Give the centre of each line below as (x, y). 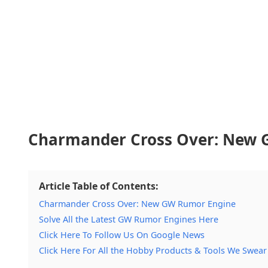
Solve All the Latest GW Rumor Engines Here (129, 220)
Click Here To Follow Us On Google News (122, 235)
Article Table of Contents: (99, 186)
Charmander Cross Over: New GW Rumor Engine (137, 204)
